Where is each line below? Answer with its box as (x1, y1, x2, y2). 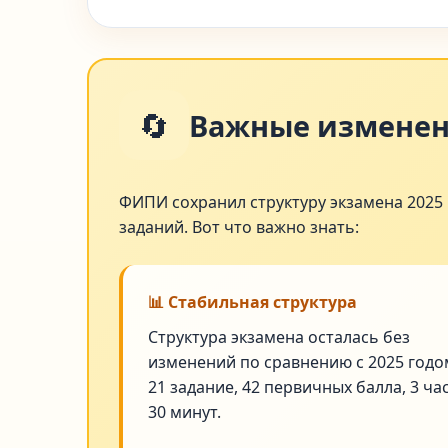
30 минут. (148, 401, 221, 423)
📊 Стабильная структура (148, 291, 357, 313)
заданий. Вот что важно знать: (119, 216, 359, 238)
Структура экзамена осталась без (148, 326, 410, 348)
